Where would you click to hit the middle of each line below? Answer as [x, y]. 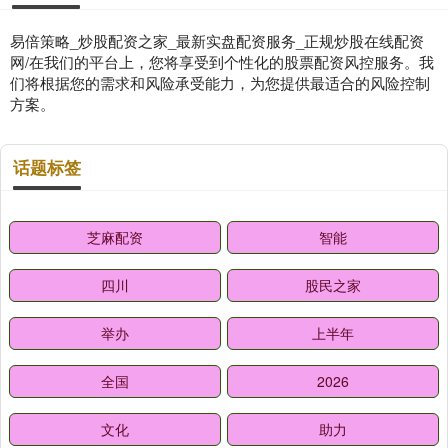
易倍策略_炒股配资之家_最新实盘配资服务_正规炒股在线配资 [217, 40]
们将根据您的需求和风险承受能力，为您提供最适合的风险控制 [220, 82]
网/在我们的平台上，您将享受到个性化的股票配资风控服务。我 [222, 61]
